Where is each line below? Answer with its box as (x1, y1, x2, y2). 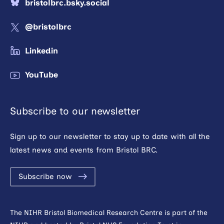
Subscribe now (18, 171, 72, 181)
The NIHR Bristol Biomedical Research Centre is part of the (10, 208, 207, 217)
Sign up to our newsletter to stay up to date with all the (10, 131, 210, 141)
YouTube (25, 69, 58, 79)
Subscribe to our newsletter (10, 104, 140, 117)
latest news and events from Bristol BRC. (10, 145, 157, 154)
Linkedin (25, 45, 58, 55)
